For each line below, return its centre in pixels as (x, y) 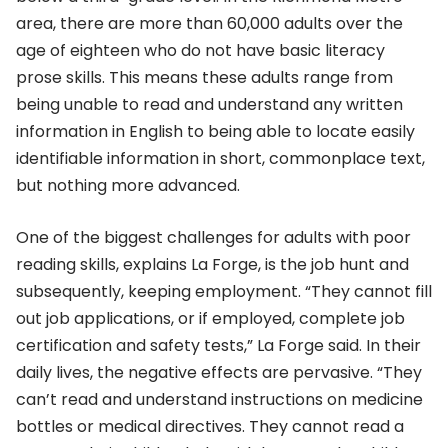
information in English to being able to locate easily (215, 132)
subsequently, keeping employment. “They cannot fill (224, 291)
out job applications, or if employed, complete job (210, 318)
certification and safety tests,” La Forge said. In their (218, 345)
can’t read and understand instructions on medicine (219, 399)
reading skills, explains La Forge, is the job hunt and (212, 264)
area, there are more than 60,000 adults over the (209, 24)
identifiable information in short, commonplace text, (220, 159)
